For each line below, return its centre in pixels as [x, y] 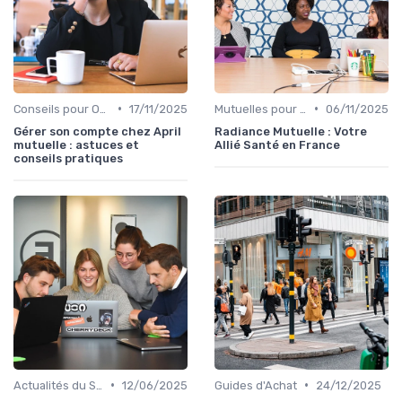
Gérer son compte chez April [97, 131]
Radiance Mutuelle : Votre [291, 131]
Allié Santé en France [277, 144]
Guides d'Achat [256, 385]
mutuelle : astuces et [76, 144]
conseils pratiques [68, 158]
